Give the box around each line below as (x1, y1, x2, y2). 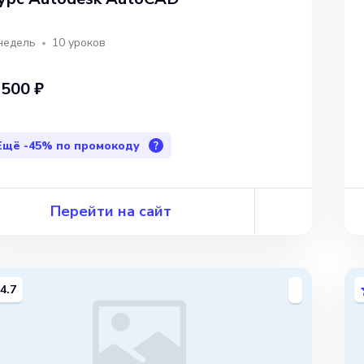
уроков (68, 35, 106, 51)
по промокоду (56, 137, 140, 154)
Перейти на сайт (50, 201, 171, 221)
